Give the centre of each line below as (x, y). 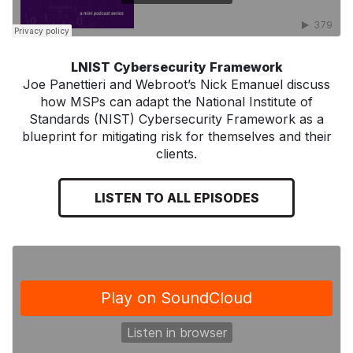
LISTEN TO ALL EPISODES (176, 197)
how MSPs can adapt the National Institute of (176, 101)
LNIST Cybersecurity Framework (176, 67)
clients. (176, 153)
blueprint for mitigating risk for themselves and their (176, 136)
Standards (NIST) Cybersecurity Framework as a (176, 119)
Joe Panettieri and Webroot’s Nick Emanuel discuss (176, 84)
